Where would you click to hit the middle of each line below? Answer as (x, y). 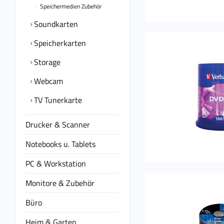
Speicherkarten (59, 43)
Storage (46, 62)
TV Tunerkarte (57, 100)
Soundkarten (55, 24)
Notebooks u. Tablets (60, 144)
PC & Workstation (56, 163)
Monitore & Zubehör (60, 183)
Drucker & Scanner (58, 124)
